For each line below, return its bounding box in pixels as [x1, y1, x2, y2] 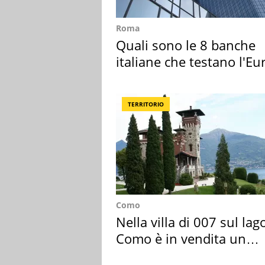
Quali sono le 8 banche [116, 36, 256, 54]
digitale [116, 69, 160, 88]
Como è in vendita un [116, 230, 246, 248]
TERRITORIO [128, 100, 164, 109]
